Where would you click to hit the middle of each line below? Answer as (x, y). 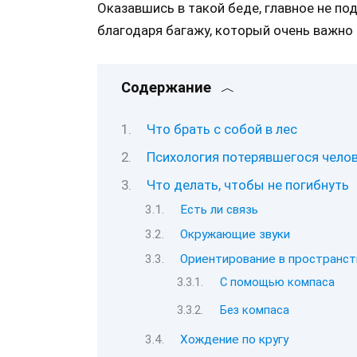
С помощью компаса (277, 282)
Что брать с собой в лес (222, 129)
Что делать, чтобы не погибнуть (247, 184)
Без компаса (254, 310)
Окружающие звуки (235, 234)
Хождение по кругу (234, 339)
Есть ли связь (219, 210)
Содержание (166, 88)
